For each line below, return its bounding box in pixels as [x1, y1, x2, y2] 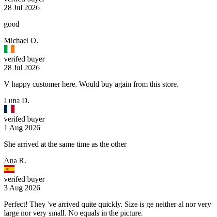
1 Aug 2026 [4, 124, 40, 132]
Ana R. [4, 156, 26, 165]
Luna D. [4, 96, 30, 105]
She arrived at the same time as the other [4, 140, 126, 149]
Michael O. [4, 36, 38, 45]
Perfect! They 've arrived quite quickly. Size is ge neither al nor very [4, 200, 211, 209]
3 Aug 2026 [4, 184, 40, 192]
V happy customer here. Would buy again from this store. [4, 80, 179, 89]
